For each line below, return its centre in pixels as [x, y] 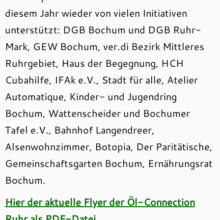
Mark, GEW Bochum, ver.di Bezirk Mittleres [105, 46]
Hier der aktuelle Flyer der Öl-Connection [100, 202]
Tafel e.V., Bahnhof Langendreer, [80, 130]
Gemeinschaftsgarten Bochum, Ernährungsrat [109, 163]
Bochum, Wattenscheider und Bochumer [97, 113]
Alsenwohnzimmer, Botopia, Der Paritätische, [109, 147]
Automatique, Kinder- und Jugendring [91, 96]
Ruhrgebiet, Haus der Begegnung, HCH [94, 63]
